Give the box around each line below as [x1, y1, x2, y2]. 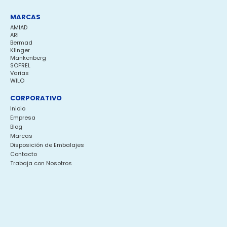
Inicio [10, 104, 25, 112]
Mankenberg [10, 54, 46, 62]
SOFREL [10, 61, 30, 69]
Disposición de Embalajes [10, 141, 84, 149]
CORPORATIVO [10, 93, 62, 103]
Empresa [10, 113, 35, 122]
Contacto [10, 150, 37, 158]
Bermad [10, 39, 32, 47]
